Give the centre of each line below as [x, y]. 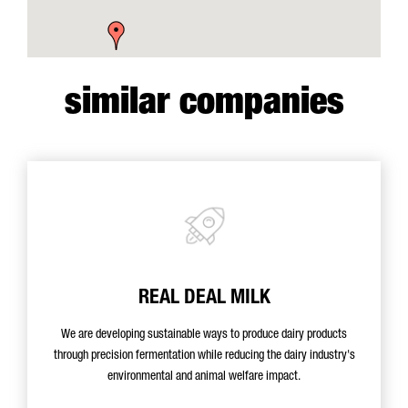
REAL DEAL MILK [204, 299]
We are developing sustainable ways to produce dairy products [204, 335]
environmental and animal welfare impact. [204, 377]
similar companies [204, 105]
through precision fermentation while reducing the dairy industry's [204, 356]
